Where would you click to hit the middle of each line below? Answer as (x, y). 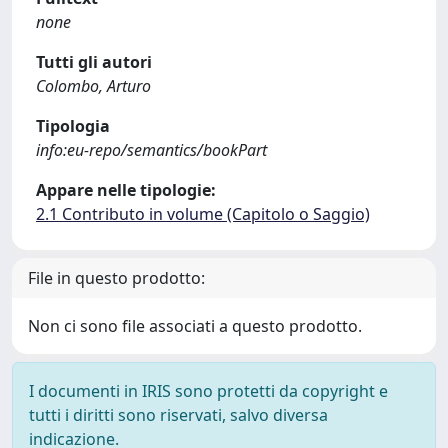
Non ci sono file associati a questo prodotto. (195, 326)
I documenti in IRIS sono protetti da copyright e (208, 391)
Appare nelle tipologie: (126, 190)
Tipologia (73, 126)
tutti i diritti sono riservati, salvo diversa (178, 415)
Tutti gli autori (94, 62)
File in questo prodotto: (116, 278)
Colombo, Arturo (93, 86)
